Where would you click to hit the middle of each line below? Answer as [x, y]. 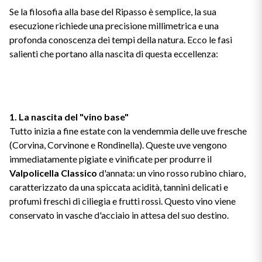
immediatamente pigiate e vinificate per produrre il [111, 159]
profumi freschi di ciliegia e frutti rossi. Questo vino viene [123, 201]
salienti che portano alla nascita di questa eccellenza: [114, 54]
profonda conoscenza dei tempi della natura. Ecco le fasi [121, 39]
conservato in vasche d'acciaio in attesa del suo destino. [119, 215]
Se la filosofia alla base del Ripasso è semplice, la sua [113, 11]
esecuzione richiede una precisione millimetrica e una [114, 25]
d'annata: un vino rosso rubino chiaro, [171, 173]
